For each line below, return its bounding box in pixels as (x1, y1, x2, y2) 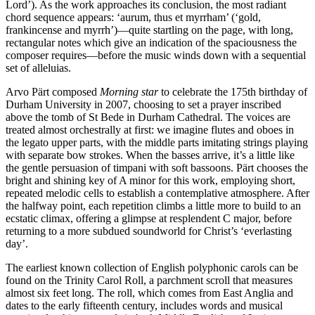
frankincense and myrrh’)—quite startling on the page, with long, (6, 23, 293, 36)
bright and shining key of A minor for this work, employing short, (6, 174, 295, 186)
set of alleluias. (6, 61, 71, 74)
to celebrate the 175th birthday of (158, 85, 307, 98)
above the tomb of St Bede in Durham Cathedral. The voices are (6, 110, 290, 123)
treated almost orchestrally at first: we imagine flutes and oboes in (6, 123, 294, 136)
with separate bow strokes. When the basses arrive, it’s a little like (6, 148, 295, 161)
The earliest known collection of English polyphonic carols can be (6, 261, 298, 274)
